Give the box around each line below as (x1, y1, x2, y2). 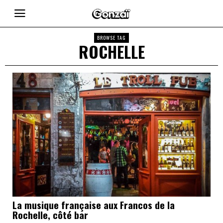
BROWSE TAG (97, 34, 126, 41)
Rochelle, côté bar (12, 207, 88, 222)
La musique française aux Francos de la (12, 197, 175, 212)
